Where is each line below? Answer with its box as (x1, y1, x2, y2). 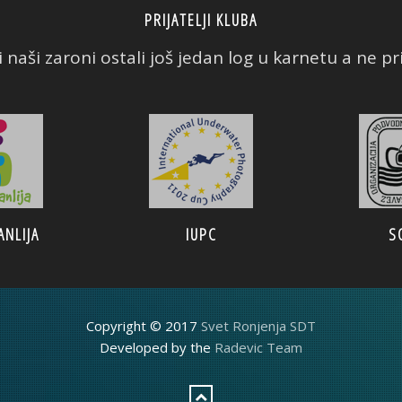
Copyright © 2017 (86, 317, 201, 335)
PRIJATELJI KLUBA (144, 9, 258, 31)
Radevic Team (214, 338, 302, 356)
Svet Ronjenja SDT (201, 317, 316, 335)
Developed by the (100, 338, 214, 356)
